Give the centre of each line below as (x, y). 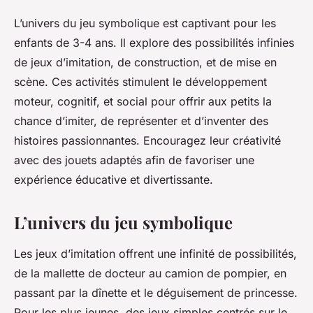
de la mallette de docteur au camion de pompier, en (150, 274)
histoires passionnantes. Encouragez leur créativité (147, 141)
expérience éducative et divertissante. (114, 180)
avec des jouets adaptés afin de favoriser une (134, 160)
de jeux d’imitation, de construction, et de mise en (145, 63)
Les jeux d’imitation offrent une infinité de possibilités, (155, 254)
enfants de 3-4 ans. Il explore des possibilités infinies (154, 43)
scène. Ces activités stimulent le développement (140, 82)
